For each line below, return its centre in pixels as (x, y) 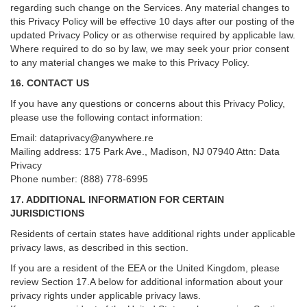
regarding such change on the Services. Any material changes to (150, 8)
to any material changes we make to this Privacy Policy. (130, 62)
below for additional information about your (191, 282)
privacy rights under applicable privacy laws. (106, 295)
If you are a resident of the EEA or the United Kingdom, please (145, 268)
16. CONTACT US (50, 83)
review (26, 282)
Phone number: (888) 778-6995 (79, 179)
